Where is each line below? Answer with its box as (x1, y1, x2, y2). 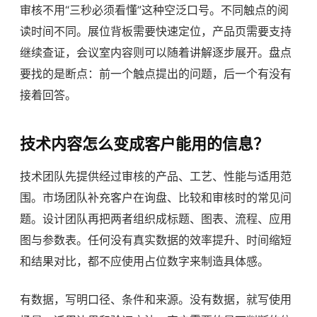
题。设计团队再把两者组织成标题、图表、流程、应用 (20, 212, 292, 226)
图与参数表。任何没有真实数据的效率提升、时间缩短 (20, 233, 292, 248)
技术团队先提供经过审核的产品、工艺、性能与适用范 (20, 169, 292, 184)
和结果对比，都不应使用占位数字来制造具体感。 (20, 254, 269, 269)
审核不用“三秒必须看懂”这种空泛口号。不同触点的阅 (20, 3, 289, 18)
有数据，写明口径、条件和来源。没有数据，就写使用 (20, 292, 292, 307)
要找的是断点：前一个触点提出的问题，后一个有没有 (20, 67, 292, 81)
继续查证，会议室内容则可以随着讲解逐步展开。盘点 (20, 45, 292, 60)
